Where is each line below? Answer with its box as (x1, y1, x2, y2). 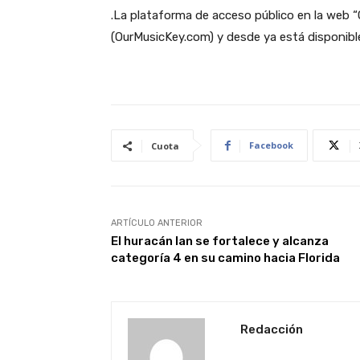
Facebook (249, 139, 293, 152)
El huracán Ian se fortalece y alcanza (111, 234, 329, 249)
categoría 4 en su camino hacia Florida (111, 251, 340, 266)
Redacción (240, 322, 303, 337)
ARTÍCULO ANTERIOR (111, 218, 202, 229)
